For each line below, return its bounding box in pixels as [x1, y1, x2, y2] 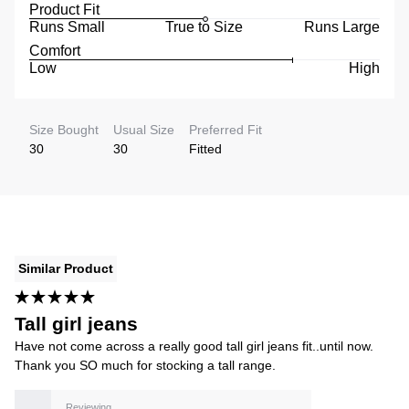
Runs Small [29, 18, 105, 35]
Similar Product [18, 260, 113, 276]
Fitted [189, 141, 222, 156]
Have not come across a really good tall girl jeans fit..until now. [15, 338, 373, 353]
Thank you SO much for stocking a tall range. [15, 357, 276, 372]
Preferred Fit [189, 121, 262, 137]
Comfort [29, 42, 80, 58]
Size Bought [29, 121, 99, 137]
